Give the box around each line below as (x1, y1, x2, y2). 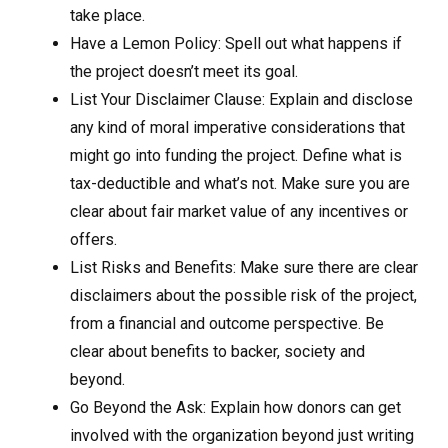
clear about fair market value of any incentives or (70, 202, 408, 221)
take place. (70, 6, 145, 25)
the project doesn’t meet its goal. (70, 62, 298, 81)
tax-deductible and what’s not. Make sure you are (70, 174, 410, 193)
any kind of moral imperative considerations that (70, 118, 405, 137)
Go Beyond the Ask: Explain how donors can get (70, 398, 401, 417)
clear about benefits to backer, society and (70, 342, 365, 361)
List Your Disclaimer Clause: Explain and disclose (70, 90, 413, 109)
